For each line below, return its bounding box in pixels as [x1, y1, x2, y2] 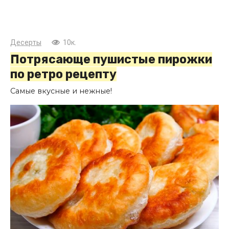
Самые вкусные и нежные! [10, 86, 112, 96]
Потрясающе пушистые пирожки [10, 52, 212, 66]
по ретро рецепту [10, 66, 117, 81]
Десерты [10, 38, 41, 47]
